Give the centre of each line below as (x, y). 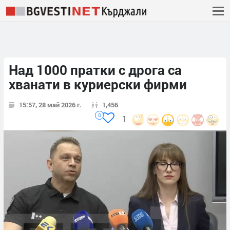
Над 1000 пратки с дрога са (95, 70)
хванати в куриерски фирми (98, 84)
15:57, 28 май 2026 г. (50, 105)
